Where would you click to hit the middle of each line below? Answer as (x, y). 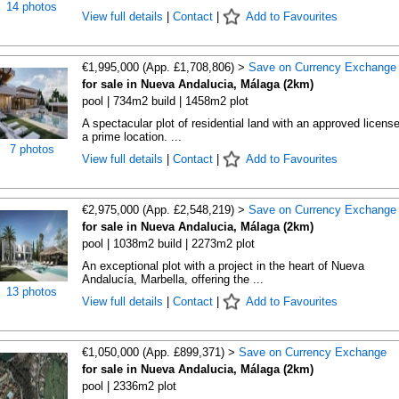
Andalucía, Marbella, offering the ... (172, 279)
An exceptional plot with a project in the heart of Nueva (223, 266)
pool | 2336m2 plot (129, 386)
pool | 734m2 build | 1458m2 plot (165, 101)
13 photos (32, 292)
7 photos (32, 149)
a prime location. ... (131, 137)
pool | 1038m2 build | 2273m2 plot (168, 244)
